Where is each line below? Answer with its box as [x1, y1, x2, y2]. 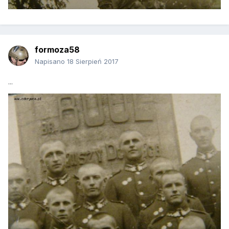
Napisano [35, 57, 67, 66]
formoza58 [35, 44, 80, 55]
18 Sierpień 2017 [67, 57, 119, 66]
